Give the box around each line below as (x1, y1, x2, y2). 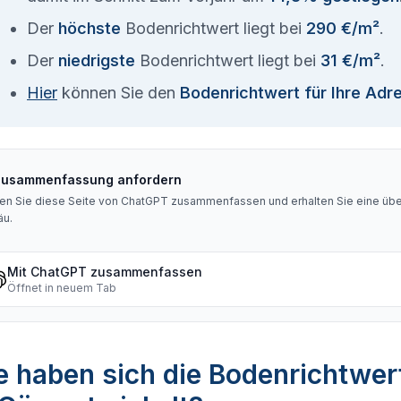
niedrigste (58, 51, 135, 70)
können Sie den (57, 83, 180, 102)
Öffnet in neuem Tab (7, 281, 116, 294)
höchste (58, 19, 121, 38)
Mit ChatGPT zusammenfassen (7, 264, 202, 279)
